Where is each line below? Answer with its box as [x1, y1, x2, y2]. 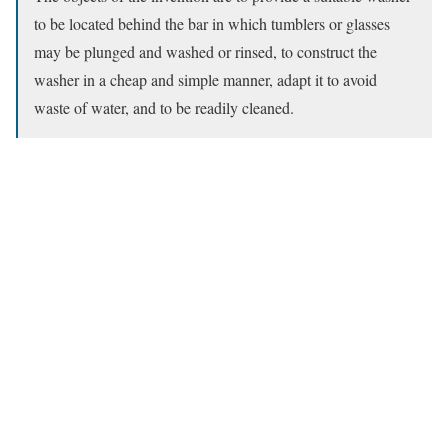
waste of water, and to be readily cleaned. [34, 97, 294, 118]
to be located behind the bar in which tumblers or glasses [34, 13, 390, 34]
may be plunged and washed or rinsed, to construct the [34, 41, 377, 62]
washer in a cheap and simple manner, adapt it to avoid [34, 69, 377, 90]
